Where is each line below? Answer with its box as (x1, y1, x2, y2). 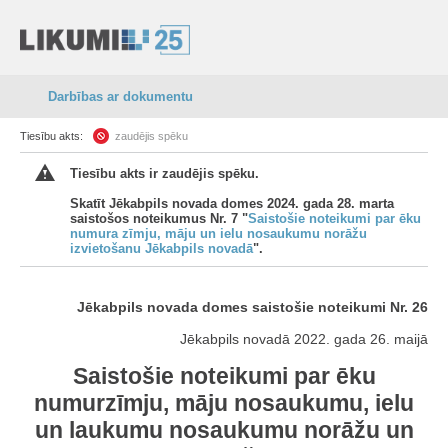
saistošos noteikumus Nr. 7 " (70, 211, 248, 226)
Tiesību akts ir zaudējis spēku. (70, 166, 259, 181)
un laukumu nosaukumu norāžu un (34, 417, 414, 443)
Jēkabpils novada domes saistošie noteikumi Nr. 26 (77, 299, 428, 315)
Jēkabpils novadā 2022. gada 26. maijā (180, 331, 428, 347)
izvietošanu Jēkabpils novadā (70, 241, 253, 256)
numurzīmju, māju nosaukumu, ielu (34, 390, 414, 416)
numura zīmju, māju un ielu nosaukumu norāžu (70, 226, 367, 241)
